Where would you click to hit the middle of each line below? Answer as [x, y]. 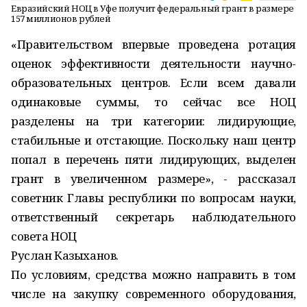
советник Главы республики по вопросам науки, [153, 198]
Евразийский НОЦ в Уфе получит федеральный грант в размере [153, 8]
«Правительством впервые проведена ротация [153, 44]
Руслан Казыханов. [65, 255]
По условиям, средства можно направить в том [153, 274]
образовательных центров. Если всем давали [153, 83]
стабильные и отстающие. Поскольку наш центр [153, 140]
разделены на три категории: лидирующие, [153, 121]
